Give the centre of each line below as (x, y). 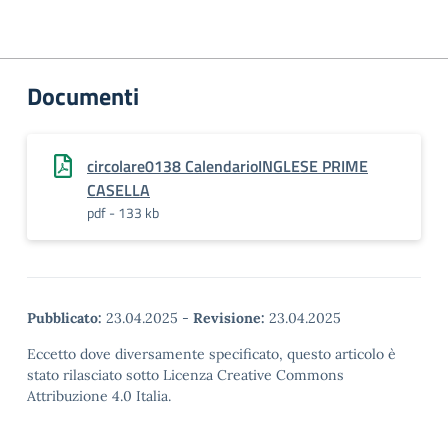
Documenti (83, 96)
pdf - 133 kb (123, 212)
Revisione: (229, 318)
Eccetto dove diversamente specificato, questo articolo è (211, 354)
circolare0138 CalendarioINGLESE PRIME (227, 166)
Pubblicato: (64, 318)
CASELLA (118, 190)
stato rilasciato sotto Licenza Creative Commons (185, 375)
